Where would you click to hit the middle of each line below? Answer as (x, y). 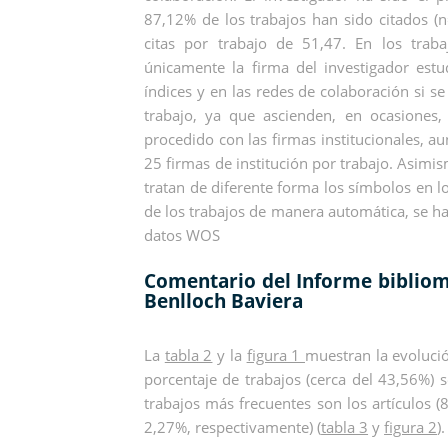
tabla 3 (345, 426)
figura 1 (275, 354)
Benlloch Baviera (224, 301)
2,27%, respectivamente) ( (233, 426)
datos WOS (182, 235)
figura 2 (411, 426)
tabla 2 (188, 354)
